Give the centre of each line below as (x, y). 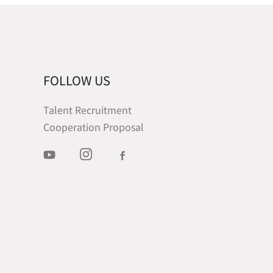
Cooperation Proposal (93, 126)
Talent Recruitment (87, 109)
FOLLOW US (76, 80)
